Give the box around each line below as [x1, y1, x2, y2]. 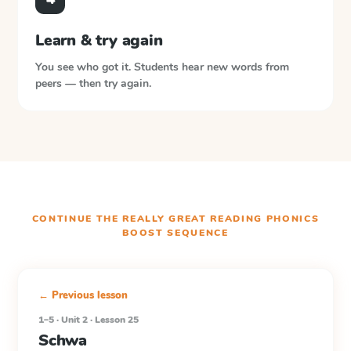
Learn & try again [35, 30, 163, 51]
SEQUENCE [163, 226, 229, 239]
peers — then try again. [35, 76, 151, 91]
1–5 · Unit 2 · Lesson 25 [38, 313, 139, 326]
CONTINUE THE [31, 212, 123, 225]
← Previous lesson [38, 288, 128, 302]
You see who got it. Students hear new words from [35, 60, 289, 74]
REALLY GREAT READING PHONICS [122, 212, 320, 225]
